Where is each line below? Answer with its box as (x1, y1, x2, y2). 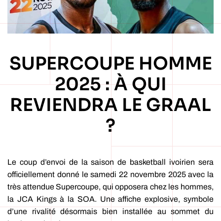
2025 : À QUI (54, 73, 167, 96)
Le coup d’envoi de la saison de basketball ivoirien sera (7, 158, 214, 167)
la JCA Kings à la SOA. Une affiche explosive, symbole (7, 195, 214, 204)
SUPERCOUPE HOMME (9, 52, 212, 75)
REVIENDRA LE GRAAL (10, 94, 211, 116)
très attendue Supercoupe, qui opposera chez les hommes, (7, 183, 214, 191)
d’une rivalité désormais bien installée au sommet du (7, 207, 214, 216)
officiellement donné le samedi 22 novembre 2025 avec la (7, 170, 214, 179)
